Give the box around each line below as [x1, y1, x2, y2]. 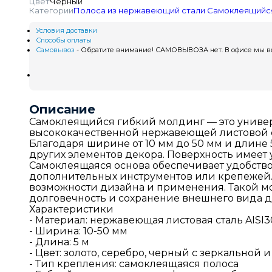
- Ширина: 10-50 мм [29, 225, 127, 237]
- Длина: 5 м [29, 236, 89, 248]
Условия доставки [36, 25, 97, 35]
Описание [29, 101, 95, 117]
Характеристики [29, 203, 114, 215]
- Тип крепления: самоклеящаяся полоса [29, 257, 239, 270]
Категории [29, 5, 73, 15]
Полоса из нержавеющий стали [73, 5, 205, 15]
